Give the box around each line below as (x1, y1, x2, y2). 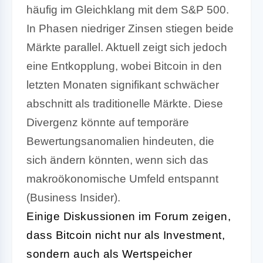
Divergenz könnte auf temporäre (26, 116, 189, 129)
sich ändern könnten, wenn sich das (26, 153, 208, 166)
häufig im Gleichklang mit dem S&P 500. (26, 3, 229, 16)
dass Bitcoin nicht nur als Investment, (26, 228, 225, 241)
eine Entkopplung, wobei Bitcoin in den (26, 59, 222, 72)
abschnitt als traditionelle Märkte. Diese (26, 97, 223, 110)
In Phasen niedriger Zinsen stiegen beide (26, 22, 234, 35)
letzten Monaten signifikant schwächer (26, 78, 219, 91)
